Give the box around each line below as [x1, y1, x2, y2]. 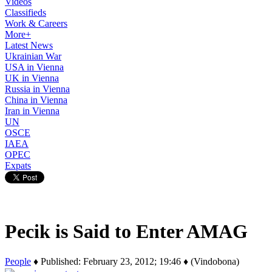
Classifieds [5, 7, 46, 18]
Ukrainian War [5, 51, 61, 61]
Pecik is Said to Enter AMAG [5, 220, 248, 243]
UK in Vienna [5, 73, 59, 83]
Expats [5, 160, 31, 171]
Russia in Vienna [5, 84, 70, 94]
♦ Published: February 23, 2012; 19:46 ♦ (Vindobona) [31, 256, 239, 267]
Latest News [5, 40, 53, 50]
